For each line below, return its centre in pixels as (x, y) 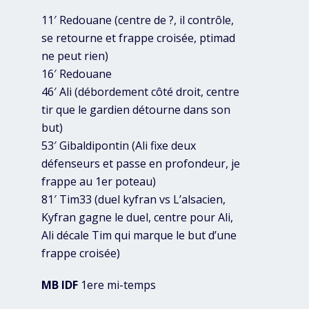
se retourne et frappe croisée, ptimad (138, 38)
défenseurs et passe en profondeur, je (141, 164)
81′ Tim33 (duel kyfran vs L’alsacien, (133, 200)
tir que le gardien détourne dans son (136, 110)
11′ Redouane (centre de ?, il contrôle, (138, 20)
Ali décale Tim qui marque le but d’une (139, 236)
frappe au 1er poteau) (99, 182)
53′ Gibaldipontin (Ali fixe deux (119, 146)
